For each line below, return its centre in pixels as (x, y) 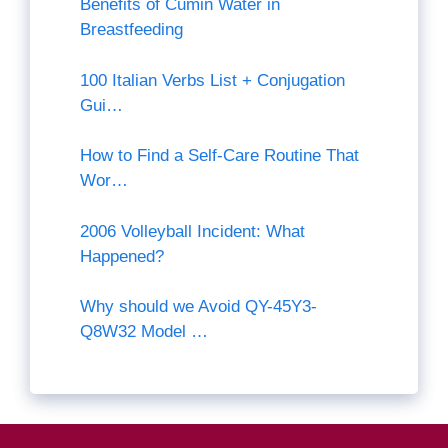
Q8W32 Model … (144, 332)
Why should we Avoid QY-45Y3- (198, 307)
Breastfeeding (131, 30)
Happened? (122, 256)
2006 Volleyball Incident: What (192, 231)
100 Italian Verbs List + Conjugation (212, 80)
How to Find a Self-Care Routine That (219, 156)
